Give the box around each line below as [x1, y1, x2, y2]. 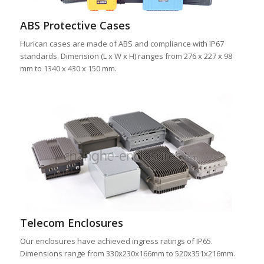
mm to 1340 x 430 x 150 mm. [19, 62, 117, 74]
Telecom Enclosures [19, 216, 123, 230]
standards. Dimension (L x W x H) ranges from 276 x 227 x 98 [19, 50, 232, 61]
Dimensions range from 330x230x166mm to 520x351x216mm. [19, 248, 235, 259]
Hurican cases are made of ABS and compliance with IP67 [19, 38, 224, 49]
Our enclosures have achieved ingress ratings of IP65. [19, 236, 213, 247]
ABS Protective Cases [19, 18, 130, 32]
